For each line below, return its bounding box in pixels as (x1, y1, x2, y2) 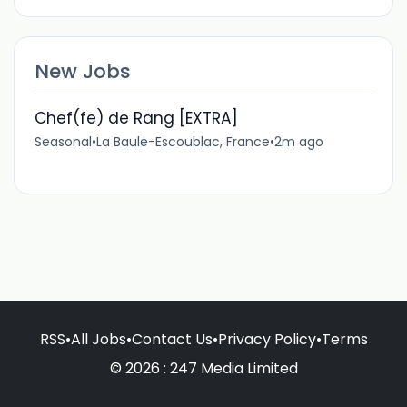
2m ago (273, 132, 323, 151)
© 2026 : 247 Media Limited (109, 357, 298, 379)
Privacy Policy (217, 328, 316, 350)
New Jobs (34, 56, 131, 85)
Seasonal (34, 132, 92, 151)
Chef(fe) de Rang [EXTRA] (34, 106, 238, 129)
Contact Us (131, 328, 213, 350)
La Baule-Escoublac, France (95, 132, 270, 151)
